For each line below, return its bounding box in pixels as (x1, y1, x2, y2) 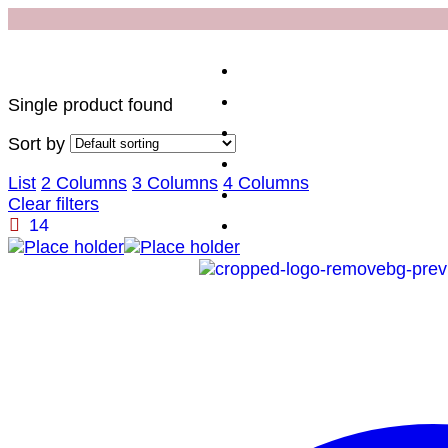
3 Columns (132, 173, 218, 193)
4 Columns (223, 173, 309, 193)
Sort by (8, 134, 65, 154)
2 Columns (41, 173, 127, 193)
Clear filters (8, 194, 99, 214)
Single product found (8, 95, 173, 115)
